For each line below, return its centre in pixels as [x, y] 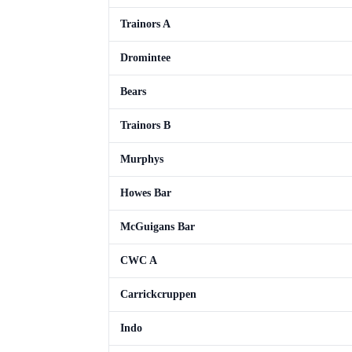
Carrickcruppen [158, 294]
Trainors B [145, 125]
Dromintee [145, 58]
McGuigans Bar [158, 227]
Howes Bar [146, 193]
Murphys [142, 159]
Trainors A [145, 24]
